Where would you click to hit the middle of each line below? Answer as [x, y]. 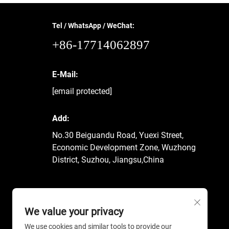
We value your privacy [74, 212]
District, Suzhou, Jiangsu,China [108, 159]
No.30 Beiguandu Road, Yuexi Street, [118, 135]
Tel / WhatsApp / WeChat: [93, 25]
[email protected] [82, 91]
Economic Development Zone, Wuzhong [124, 147]
